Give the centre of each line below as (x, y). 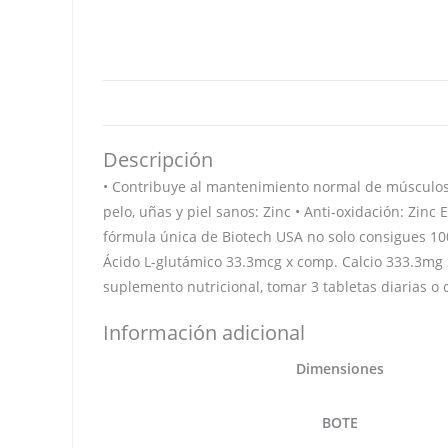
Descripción (158, 160)
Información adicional (204, 333)
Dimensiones (340, 369)
